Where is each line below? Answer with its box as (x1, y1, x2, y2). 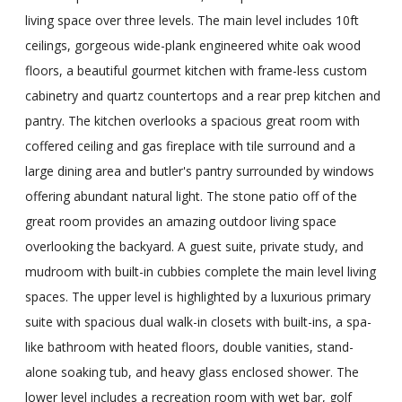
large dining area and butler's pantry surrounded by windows (25, 162, 374, 179)
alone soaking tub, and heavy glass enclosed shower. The (25, 363, 359, 380)
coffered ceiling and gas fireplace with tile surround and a (25, 136, 355, 154)
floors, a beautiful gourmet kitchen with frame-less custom (25, 61, 367, 79)
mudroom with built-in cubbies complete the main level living (25, 262, 376, 280)
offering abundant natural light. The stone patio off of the (25, 187, 357, 205)
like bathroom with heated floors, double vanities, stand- (25, 337, 354, 355)
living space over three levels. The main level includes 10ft (25, 11, 359, 29)
